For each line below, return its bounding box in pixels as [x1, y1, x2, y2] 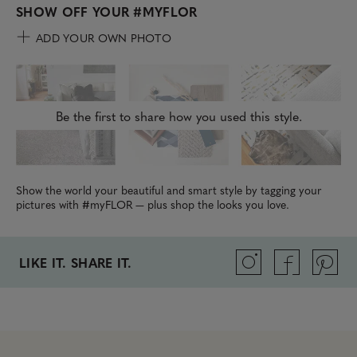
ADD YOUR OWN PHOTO [36, 29, 172, 46]
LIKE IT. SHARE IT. [19, 253, 132, 271]
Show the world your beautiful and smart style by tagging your [16, 181, 322, 198]
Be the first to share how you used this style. [55, 106, 302, 124]
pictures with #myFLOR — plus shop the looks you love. [16, 195, 289, 212]
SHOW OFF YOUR [16, 2, 134, 21]
